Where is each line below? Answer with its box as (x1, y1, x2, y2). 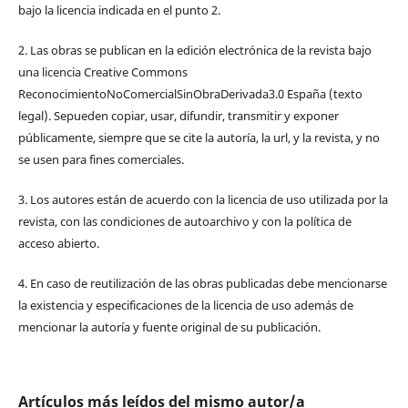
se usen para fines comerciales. (17, 150, 184, 168)
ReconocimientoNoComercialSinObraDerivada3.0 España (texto (17, 85, 362, 102)
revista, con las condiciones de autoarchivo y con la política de (17, 212, 352, 229)
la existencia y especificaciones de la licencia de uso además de (17, 296, 353, 313)
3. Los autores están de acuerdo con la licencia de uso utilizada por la (17, 190, 388, 208)
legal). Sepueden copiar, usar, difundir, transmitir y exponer (17, 107, 339, 124)
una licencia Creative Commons (17, 63, 188, 80)
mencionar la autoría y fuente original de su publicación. (17, 318, 321, 335)
